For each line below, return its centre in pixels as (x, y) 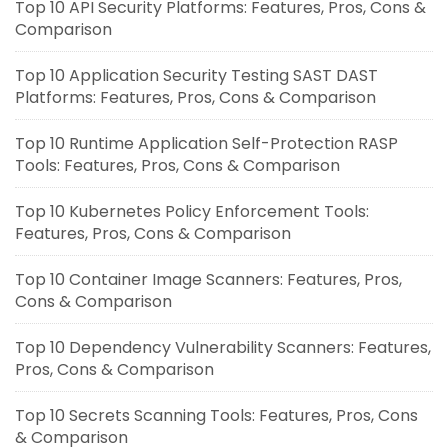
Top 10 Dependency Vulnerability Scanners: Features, (223, 348)
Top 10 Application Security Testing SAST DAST (196, 76)
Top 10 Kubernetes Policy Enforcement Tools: (192, 212)
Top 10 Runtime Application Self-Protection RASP (206, 144)
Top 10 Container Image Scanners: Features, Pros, (208, 280)
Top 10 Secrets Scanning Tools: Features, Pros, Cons (216, 416)
